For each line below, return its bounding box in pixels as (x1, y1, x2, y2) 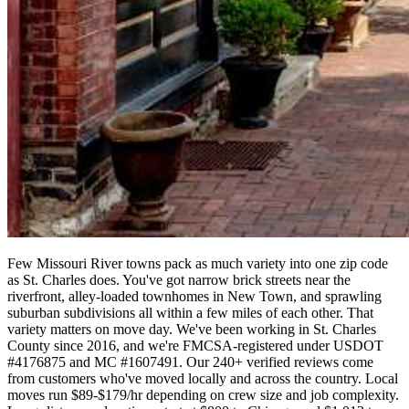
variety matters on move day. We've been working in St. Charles (7, 321, 376, 338)
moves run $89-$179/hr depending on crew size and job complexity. (7, 387, 399, 404)
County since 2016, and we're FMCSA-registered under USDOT (7, 338, 383, 354)
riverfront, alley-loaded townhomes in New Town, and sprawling (7, 288, 382, 305)
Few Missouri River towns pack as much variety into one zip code (7, 256, 388, 272)
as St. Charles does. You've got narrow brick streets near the (7, 272, 351, 288)
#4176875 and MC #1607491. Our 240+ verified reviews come (7, 354, 373, 371)
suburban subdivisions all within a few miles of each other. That (7, 305, 373, 321)
